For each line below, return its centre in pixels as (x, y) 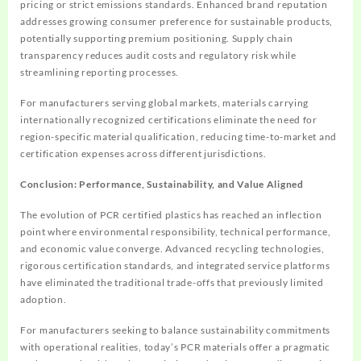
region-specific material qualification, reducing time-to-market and (178, 137)
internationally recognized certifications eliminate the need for (169, 120)
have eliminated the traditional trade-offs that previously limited (172, 283)
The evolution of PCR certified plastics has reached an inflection (171, 215)
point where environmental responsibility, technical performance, (176, 232)
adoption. (44, 300)
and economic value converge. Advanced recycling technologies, (172, 249)
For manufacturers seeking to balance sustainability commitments (176, 330)
